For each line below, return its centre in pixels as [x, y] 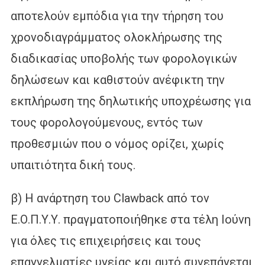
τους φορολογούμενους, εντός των [106, 122]
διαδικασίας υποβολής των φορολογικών [124, 58]
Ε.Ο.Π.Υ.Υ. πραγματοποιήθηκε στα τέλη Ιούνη [130, 219]
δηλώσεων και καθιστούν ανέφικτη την [117, 80]
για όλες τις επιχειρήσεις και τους [106, 240]
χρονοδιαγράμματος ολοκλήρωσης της [116, 37]
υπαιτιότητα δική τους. [73, 165]
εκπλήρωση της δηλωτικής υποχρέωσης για [130, 101]
